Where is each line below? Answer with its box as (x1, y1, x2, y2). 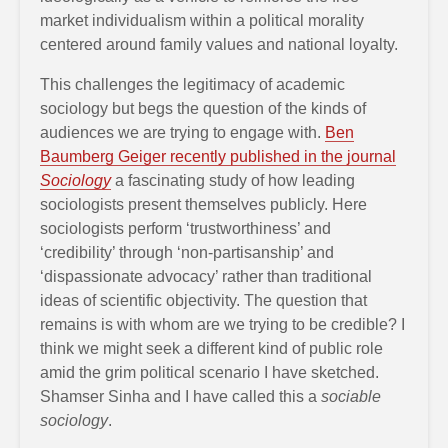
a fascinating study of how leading (111, 172, 355, 189)
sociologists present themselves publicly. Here (40, 196, 367, 213)
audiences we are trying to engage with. (40, 124, 325, 141)
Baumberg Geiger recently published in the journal (40, 148, 396, 165)
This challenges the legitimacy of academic (40, 76, 345, 93)
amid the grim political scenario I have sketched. (40, 364, 379, 381)
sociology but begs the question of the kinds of (40, 100, 366, 117)
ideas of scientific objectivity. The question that (40, 292, 367, 309)
